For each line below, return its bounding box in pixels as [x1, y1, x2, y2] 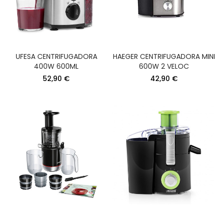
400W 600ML [34, 61, 79, 72]
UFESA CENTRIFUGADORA [15, 52, 97, 62]
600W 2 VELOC [138, 61, 189, 72]
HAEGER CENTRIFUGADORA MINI [112, 52, 215, 62]
